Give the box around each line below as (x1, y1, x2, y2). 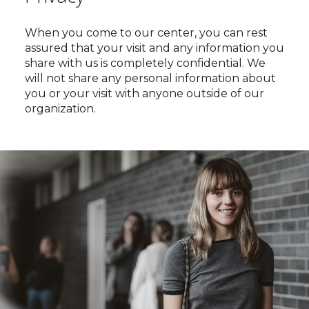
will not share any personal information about (24, 72, 276, 85)
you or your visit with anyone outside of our (24, 87, 264, 100)
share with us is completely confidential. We (24, 57, 266, 70)
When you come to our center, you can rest (24, 26, 268, 39)
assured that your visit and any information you (24, 41, 284, 54)
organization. (24, 102, 96, 115)
